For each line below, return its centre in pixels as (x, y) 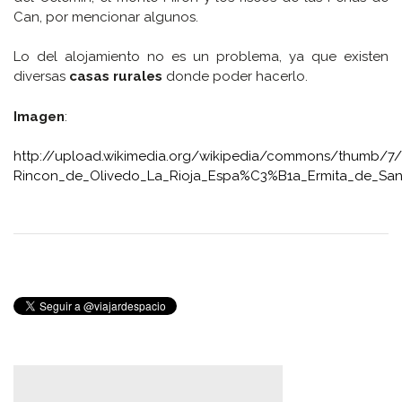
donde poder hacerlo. (235, 76)
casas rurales (116, 76)
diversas (41, 76)
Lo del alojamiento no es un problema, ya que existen (201, 57)
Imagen (39, 116)
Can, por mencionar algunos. (106, 17)
